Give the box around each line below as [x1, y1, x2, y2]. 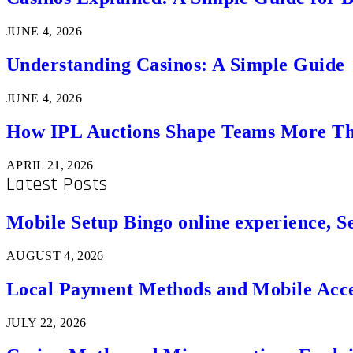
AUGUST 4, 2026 [6, 248, 104, 262]
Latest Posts [6, 172, 108, 196]
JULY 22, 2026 [6, 315, 87, 329]
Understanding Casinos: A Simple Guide [6, 54, 345, 76]
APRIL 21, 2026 [6, 158, 94, 172]
